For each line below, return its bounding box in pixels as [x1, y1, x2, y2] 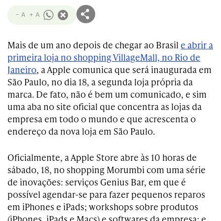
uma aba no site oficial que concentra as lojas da [7, 100, 202, 112]
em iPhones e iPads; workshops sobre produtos [7, 200, 198, 213]
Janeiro [7, 63, 37, 75]
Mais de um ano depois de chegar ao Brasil [7, 38, 181, 51]
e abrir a [181, 38, 213, 51]
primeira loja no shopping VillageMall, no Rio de [7, 51, 200, 63]
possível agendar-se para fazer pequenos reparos [7, 188, 205, 200]
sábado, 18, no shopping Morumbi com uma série [7, 163, 206, 176]
